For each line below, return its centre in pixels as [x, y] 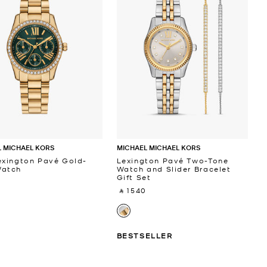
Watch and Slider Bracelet [174, 168]
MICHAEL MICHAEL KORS [158, 147]
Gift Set [134, 177]
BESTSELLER [145, 235]
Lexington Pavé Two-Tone [173, 160]
